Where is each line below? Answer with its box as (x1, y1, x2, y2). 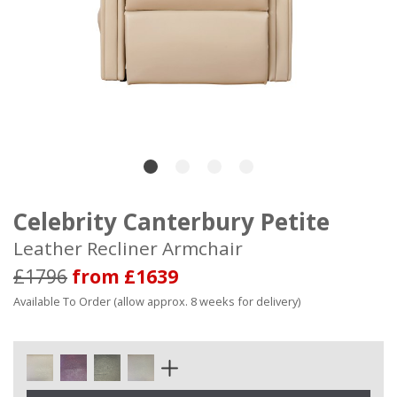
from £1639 (72, 264, 178, 290)
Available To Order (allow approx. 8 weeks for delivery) (13, 293, 300, 310)
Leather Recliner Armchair (13, 236, 243, 261)
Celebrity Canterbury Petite (13, 206, 330, 238)
